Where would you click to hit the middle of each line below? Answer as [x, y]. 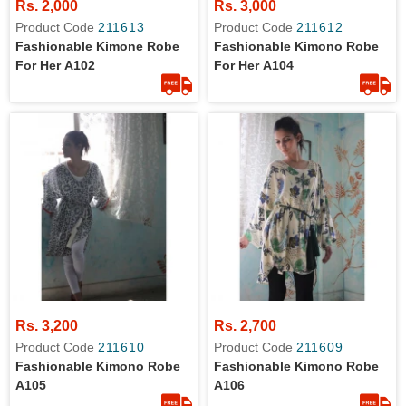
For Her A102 [55, 65]
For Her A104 [254, 65]
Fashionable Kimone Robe [97, 46]
